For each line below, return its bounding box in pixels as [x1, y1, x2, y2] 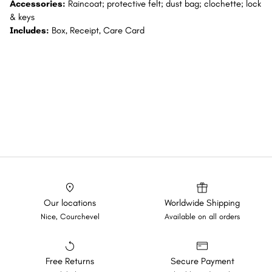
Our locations [44, 197, 96, 208]
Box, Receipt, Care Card [52, 25, 144, 36]
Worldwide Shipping [165, 197, 240, 208]
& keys [10, 12, 35, 22]
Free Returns [46, 256, 94, 267]
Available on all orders [165, 212, 240, 221]
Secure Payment [170, 256, 234, 267]
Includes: [10, 25, 52, 36]
